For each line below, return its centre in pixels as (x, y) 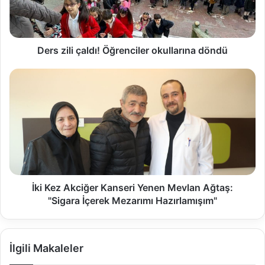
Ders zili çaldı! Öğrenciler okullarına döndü (132, 51)
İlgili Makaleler (46, 248)
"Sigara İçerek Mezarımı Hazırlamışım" (132, 201)
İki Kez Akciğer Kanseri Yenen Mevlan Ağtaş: (132, 188)
